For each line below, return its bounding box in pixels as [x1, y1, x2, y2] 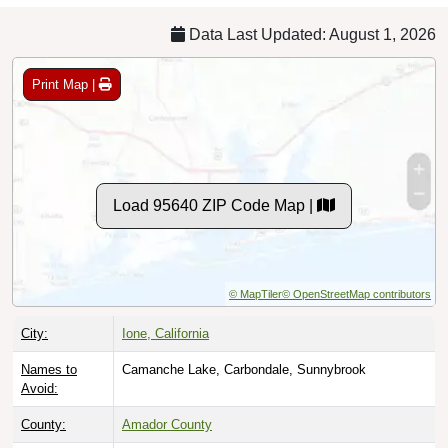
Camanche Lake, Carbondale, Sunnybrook [122, 361, 366, 377]
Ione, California [122, 325, 209, 341]
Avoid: [21, 380, 58, 396]
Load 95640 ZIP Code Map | [113, 196, 317, 214]
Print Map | [32, 76, 99, 92]
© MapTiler [229, 287, 282, 300]
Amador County [122, 416, 212, 432]
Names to [21, 361, 77, 377]
